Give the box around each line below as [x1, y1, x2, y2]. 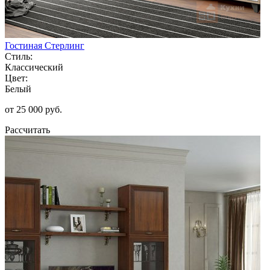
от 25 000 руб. [5, 104, 62, 115]
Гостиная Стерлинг [5, 40, 84, 51]
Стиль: [5, 51, 33, 61]
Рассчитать [5, 124, 50, 135]
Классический [5, 61, 63, 72]
